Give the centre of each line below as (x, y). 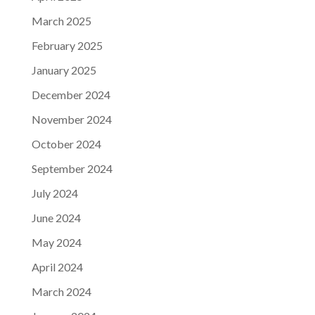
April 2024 (57, 267)
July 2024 (54, 193)
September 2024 (72, 169)
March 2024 (61, 292)
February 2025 (67, 46)
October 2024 (66, 144)
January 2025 (64, 70)
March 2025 (61, 21)
